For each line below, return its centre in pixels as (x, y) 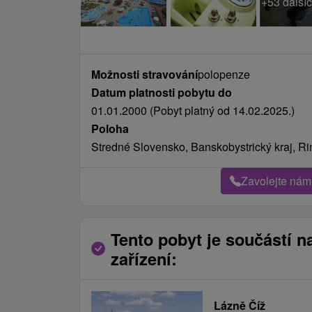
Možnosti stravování (145, 74)
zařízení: (144, 258)
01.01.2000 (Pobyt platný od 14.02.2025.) (193, 110)
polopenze (224, 74)
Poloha (110, 128)
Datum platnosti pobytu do (162, 92)
